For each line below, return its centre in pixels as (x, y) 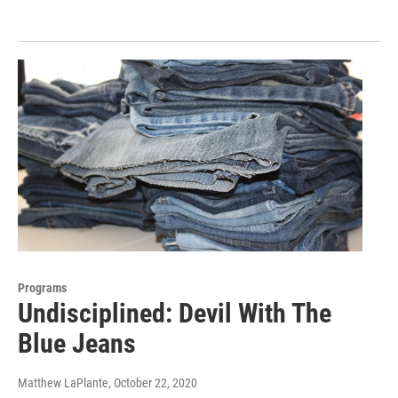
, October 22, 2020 (153, 383)
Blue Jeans (77, 344)
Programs (42, 288)
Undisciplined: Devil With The (175, 314)
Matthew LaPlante (63, 383)
